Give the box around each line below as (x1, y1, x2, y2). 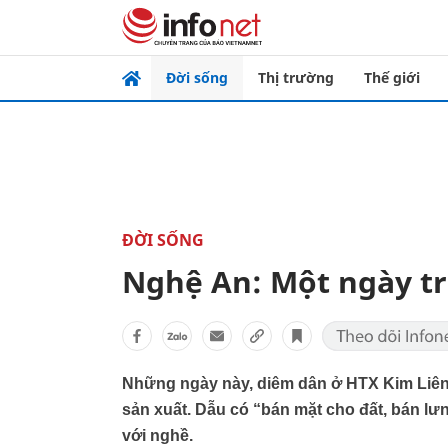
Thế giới (364, 68, 420, 87)
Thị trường (258, 68, 334, 87)
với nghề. (122, 427, 193, 444)
